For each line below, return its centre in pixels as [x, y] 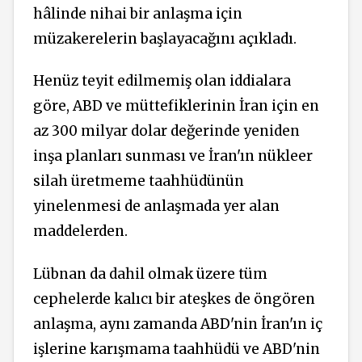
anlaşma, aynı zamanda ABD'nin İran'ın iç [178, 324]
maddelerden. [80, 232]
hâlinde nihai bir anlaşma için [138, 13]
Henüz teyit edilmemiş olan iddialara [162, 81]
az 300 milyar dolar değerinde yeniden [166, 131]
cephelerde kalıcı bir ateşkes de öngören [174, 299]
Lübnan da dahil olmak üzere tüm [150, 274]
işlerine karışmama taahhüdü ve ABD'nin [177, 349]
